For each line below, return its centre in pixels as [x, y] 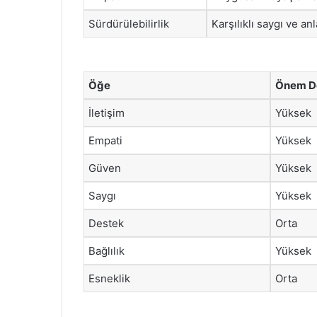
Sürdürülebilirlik [129, 24]
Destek [106, 223]
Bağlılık [106, 250]
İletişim [106, 113]
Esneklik [109, 278]
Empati [105, 140]
